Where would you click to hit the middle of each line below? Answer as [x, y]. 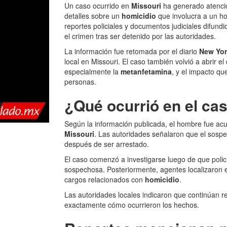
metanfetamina [146, 71]
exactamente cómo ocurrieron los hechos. [132, 205]
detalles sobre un [93, 16]
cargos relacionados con [105, 179]
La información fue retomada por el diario [132, 51]
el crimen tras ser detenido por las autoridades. [140, 36]
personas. [80, 82]
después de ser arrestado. [107, 144]
